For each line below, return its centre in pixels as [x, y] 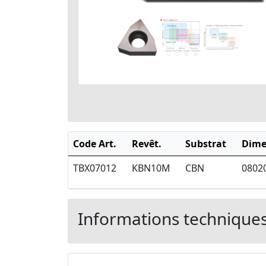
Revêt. [147, 144]
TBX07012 [95, 168]
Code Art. [95, 144]
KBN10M [151, 168]
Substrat [206, 144]
